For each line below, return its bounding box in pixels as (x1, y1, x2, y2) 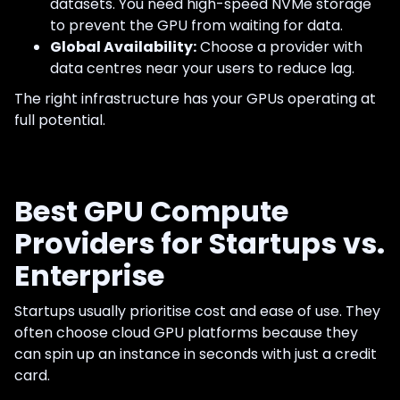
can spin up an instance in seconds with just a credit (14, 343, 377, 364)
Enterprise (14, 254, 164, 296)
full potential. (14, 109, 105, 130)
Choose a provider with (196, 36, 362, 57)
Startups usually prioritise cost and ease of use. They (14, 300, 380, 321)
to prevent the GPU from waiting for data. (50, 14, 343, 36)
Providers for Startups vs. (14, 222, 385, 263)
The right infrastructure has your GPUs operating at (14, 87, 376, 109)
